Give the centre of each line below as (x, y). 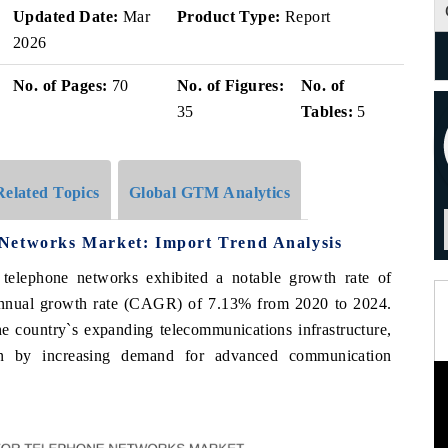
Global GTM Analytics (209, 192)
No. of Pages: (60, 85)
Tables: (327, 111)
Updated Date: (66, 16)
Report (305, 16)
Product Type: (229, 16)
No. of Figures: (231, 85)
